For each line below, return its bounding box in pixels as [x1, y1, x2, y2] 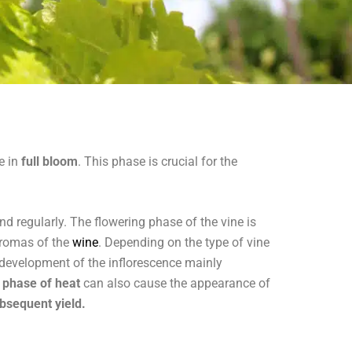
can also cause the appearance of [80, 276, 270, 291]
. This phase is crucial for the [78, 154, 237, 169]
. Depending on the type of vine [98, 235, 269, 250]
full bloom [21, 154, 78, 169]
